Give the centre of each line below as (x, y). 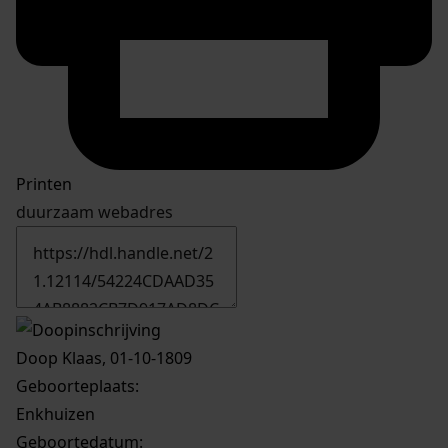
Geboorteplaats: (77, 386)
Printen (44, 184)
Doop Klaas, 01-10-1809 (104, 358)
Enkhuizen (55, 414)
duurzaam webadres (94, 212)
